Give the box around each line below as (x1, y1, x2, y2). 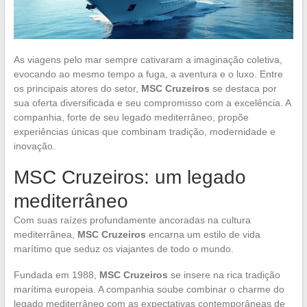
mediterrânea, (13, 228, 77, 240)
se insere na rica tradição (167, 269, 280, 280)
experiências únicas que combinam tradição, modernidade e (13, 125, 275, 137)
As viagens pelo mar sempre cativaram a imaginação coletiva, (13, 53, 282, 65)
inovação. (13, 140, 56, 151)
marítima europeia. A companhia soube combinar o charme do (13, 283, 284, 295)
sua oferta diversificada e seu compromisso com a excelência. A (13, 97, 291, 108)
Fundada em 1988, (13, 269, 99, 280)
